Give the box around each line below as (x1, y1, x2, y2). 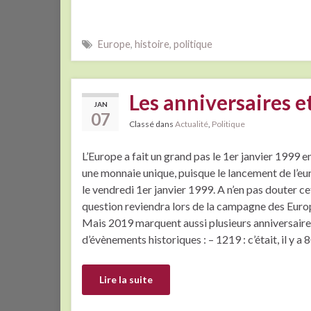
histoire (135, 37, 169, 50)
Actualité (175, 118, 208, 129)
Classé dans (129, 118, 175, 129)
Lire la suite (99, 273, 153, 285)
